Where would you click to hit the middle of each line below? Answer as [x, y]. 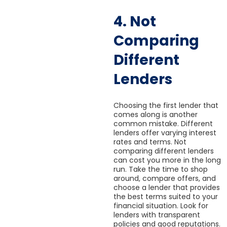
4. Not [135, 21]
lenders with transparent [157, 215]
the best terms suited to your [166, 196]
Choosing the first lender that [166, 105]
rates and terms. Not [150, 142]
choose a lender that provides [167, 187]
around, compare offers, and [165, 178]
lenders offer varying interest [165, 133]
